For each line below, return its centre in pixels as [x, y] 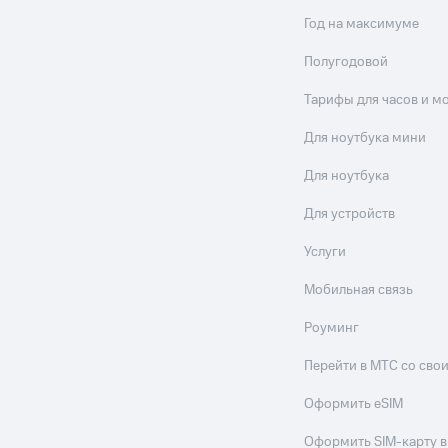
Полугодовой [346, 62]
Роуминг [332, 328]
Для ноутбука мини [365, 138]
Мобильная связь [359, 290]
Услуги [325, 252]
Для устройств [350, 214]
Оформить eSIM [354, 404]
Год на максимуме [362, 24]
